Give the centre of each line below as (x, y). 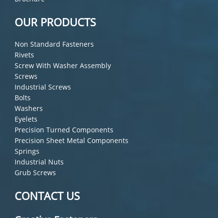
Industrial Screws (43, 87)
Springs (27, 151)
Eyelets (26, 119)
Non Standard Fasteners (54, 44)
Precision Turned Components (64, 130)
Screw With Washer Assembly (63, 66)
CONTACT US (47, 196)
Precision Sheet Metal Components (72, 141)
